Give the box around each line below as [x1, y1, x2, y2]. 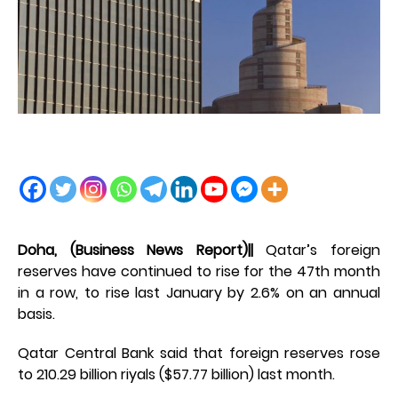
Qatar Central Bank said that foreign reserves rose [18, 343, 380, 364]
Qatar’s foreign [252, 240, 381, 261]
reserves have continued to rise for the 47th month [18, 261, 380, 283]
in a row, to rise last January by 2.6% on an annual [18, 283, 380, 304]
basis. [18, 304, 55, 325]
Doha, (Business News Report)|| [18, 240, 253, 261]
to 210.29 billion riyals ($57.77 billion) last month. [18, 364, 335, 386]
